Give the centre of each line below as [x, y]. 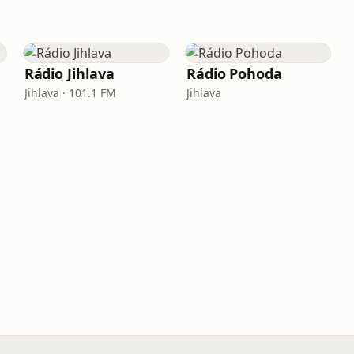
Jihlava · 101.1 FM [70, 93]
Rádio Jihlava [69, 73]
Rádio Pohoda [234, 73]
